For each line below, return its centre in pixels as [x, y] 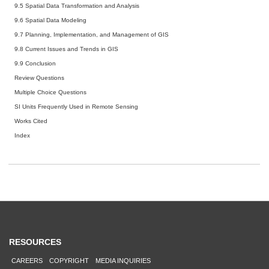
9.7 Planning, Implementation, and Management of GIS [93, 34]
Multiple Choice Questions [52, 92]
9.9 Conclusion [37, 63]
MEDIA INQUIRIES [123, 260]
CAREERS [27, 260]
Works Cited [33, 121]
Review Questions [41, 77]
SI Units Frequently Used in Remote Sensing [78, 106]
